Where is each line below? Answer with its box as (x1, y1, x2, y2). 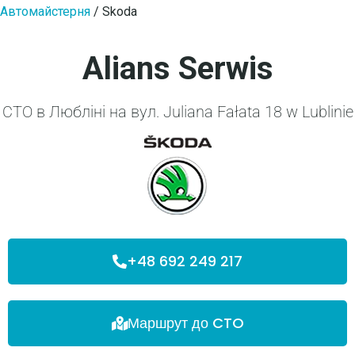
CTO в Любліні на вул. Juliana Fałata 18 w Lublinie (2, 102, 353, 121)
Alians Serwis (82, 50, 273, 87)
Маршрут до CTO (127, 313, 244, 333)
